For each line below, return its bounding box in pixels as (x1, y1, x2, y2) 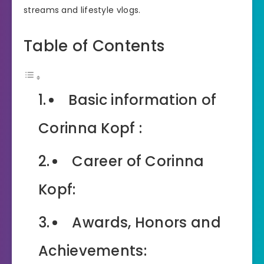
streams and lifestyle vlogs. (24, 4, 141, 16)
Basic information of (68, 90, 217, 110)
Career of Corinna (72, 151, 204, 171)
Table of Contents (24, 35, 165, 57)
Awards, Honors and (72, 212, 221, 232)
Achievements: (38, 240, 147, 260)
